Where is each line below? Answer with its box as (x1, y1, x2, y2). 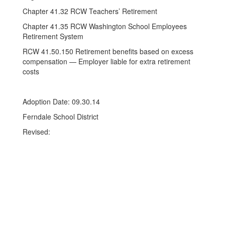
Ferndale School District (23, 111, 98, 122)
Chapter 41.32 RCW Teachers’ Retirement (23, 6, 157, 16)
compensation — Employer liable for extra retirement (23, 56, 190, 66)
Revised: (23, 127, 50, 137)
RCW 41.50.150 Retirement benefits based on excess (23, 46, 193, 56)
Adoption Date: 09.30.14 (23, 96, 100, 106)
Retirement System (23, 31, 83, 41)
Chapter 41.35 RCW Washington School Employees (23, 21, 187, 31)
